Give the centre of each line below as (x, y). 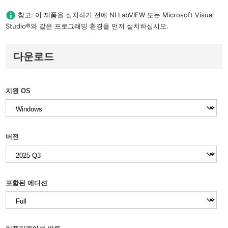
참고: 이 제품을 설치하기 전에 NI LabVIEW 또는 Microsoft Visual (116, 15)
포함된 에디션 (27, 183)
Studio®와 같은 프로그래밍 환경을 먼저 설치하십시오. (87, 26)
